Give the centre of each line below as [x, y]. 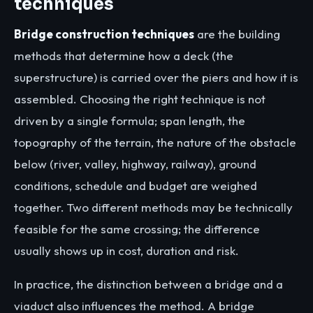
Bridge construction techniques [104, 34]
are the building [237, 34]
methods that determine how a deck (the [124, 55]
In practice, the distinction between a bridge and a [148, 284]
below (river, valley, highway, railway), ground [135, 163]
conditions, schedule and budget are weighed [136, 185]
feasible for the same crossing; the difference [137, 228]
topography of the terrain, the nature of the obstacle [155, 142]
